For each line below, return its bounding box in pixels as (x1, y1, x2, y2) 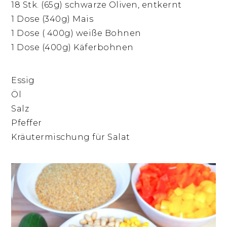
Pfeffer (11, 118, 42, 128)
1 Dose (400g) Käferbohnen (11, 43, 134, 53)
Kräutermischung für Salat (11, 132, 130, 142)
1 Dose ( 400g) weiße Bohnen (11, 28, 141, 39)
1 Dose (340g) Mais (11, 14, 94, 24)
